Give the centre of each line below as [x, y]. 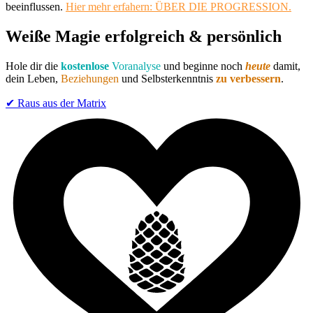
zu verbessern [248, 78]
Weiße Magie [55, 36]
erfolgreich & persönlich [193, 36]
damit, [285, 66]
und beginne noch [203, 66]
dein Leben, [33, 78]
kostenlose [85, 66]
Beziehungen [90, 78]
